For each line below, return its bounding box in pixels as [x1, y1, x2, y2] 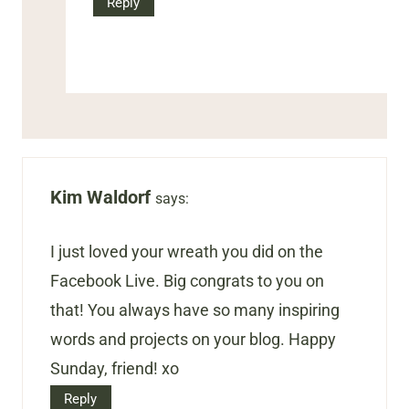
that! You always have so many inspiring [50, 299, 340, 320]
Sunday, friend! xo [50, 358, 179, 378]
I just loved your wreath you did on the [50, 241, 323, 261]
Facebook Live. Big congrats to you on [50, 270, 324, 290]
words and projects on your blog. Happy [50, 329, 336, 349]
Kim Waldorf [50, 186, 151, 209]
